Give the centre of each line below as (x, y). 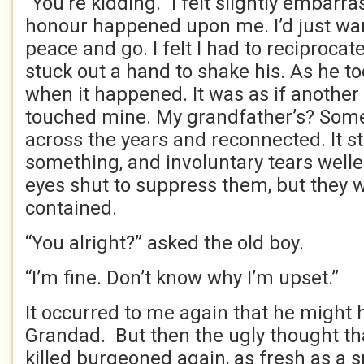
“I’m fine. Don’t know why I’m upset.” (182, 278)
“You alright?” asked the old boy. (165, 243)
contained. (71, 208)
